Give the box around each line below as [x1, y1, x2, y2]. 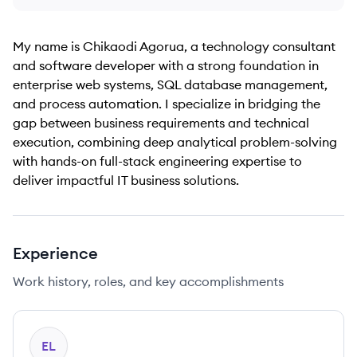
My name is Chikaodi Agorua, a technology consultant [13, 38, 335, 54]
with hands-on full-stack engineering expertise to [13, 153, 302, 169]
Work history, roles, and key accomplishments [13, 273, 284, 289]
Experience [13, 243, 98, 263]
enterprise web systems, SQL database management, [13, 76, 328, 92]
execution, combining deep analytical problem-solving [13, 134, 337, 150]
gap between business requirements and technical [13, 115, 309, 131]
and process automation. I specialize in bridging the [13, 96, 320, 112]
